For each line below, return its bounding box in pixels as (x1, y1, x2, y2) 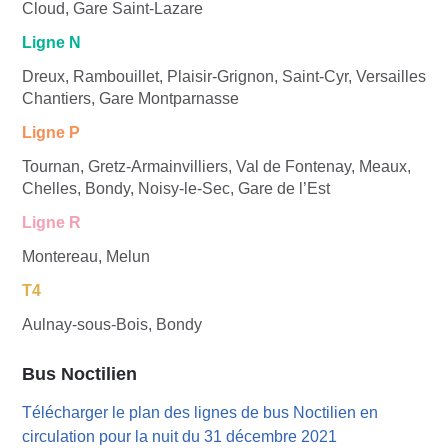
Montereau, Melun (22, 247, 150, 265)
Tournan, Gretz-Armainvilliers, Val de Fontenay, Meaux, (22, 157, 411, 175)
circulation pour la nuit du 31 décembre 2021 (22, 427, 341, 445)
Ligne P (22, 123, 80, 141)
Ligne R (22, 213, 81, 231)
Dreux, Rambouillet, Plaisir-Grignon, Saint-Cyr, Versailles (22, 67, 426, 85)
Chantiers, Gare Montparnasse (22, 89, 239, 107)
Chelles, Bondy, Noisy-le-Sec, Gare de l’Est (22, 179, 330, 197)
